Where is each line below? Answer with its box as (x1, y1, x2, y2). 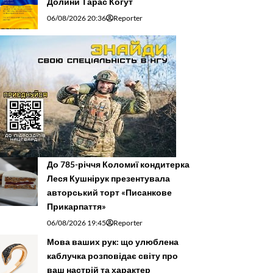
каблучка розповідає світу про (47, 250, 178, 261)
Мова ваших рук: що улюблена (47, 236, 179, 247)
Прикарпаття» (47, 201, 106, 212)
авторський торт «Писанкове (47, 187, 172, 198)
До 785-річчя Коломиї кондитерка (47, 159, 190, 170)
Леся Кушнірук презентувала (47, 173, 170, 184)
